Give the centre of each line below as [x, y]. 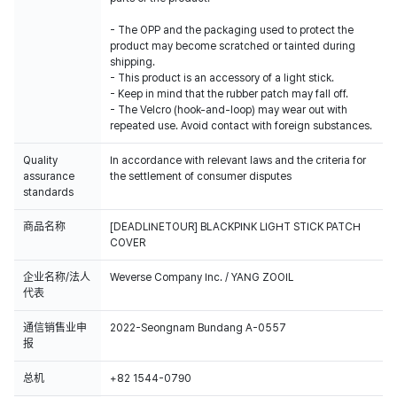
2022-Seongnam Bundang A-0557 [198, 328]
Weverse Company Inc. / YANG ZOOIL [202, 277]
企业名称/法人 [57, 277]
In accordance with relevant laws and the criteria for [238, 160]
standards [48, 192]
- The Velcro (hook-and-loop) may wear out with [229, 110]
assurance [49, 176]
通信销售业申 [55, 328]
